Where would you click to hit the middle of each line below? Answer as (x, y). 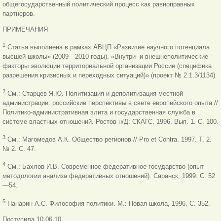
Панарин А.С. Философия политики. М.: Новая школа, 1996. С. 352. (108, 203)
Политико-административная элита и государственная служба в (99, 112)
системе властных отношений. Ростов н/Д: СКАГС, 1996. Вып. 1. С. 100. (110, 121)
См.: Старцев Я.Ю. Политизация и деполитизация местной (94, 93)
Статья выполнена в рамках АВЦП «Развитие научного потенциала (108, 47)
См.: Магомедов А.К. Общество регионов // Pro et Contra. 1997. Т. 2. (109, 140)
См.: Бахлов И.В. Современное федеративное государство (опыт (105, 167)
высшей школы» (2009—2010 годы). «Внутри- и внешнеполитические (105, 57)
